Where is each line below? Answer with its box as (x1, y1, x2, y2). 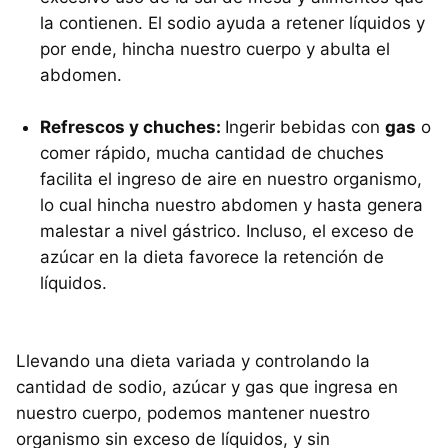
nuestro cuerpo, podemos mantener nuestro (16, 402, 370, 423)
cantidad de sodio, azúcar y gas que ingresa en (16, 376, 398, 397)
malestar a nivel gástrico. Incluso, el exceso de (40, 220, 414, 241)
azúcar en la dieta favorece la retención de (40, 246, 384, 267)
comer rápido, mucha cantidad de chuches (40, 142, 384, 163)
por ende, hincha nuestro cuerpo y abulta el (40, 38, 390, 59)
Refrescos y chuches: (40, 116, 225, 137)
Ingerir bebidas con (225, 116, 385, 137)
